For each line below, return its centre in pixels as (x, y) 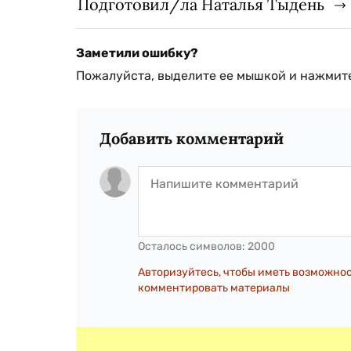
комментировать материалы (214, 288)
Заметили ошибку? (137, 52)
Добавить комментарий (192, 138)
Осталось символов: (193, 246)
